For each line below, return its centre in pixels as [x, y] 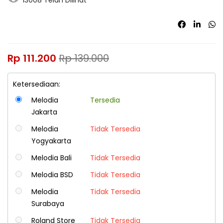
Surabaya [48, 203]
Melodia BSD [52, 174]
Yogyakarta [51, 141]
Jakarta [44, 112]
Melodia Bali [51, 158]
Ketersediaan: [37, 84]
